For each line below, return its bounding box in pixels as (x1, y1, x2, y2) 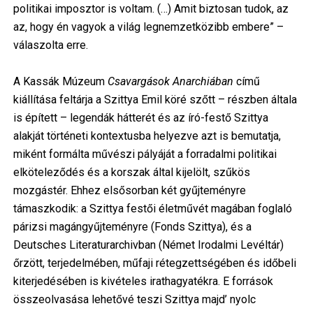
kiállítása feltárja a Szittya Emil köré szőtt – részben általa (13, 93, 297, 107)
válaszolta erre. (13, 38, 108, 52)
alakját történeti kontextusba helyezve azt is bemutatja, (13, 129, 281, 143)
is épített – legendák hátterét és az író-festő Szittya (13, 111, 268, 125)
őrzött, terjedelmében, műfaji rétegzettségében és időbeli (13, 256, 296, 270)
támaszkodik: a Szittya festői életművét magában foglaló (13, 202, 292, 216)
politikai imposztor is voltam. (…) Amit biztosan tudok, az (13, 2, 289, 16)
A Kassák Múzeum (13, 75, 108, 89)
